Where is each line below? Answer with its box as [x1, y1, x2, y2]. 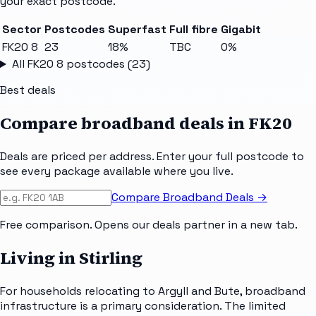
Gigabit [221, 22, 261, 37]
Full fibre [169, 22, 218, 37]
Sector [2, 22, 42, 37]
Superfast [108, 22, 166, 37]
